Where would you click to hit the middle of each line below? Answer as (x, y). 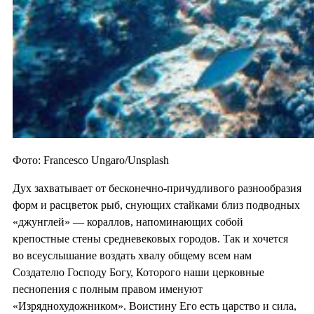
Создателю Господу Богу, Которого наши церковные (138, 273)
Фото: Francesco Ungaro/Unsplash (91, 161)
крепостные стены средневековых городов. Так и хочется (150, 239)
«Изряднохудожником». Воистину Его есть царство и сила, (155, 306)
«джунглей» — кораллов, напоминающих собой (128, 222)
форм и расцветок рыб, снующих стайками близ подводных (156, 205)
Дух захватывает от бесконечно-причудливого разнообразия (157, 189)
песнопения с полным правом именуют (108, 289)
